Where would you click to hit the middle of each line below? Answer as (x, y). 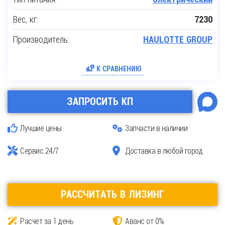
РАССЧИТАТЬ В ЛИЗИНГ (113, 194)
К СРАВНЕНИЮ (119, 69)
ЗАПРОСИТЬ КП (100, 101)
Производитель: (41, 39)
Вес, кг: (25, 19)
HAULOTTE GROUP (178, 39)
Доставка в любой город (164, 150)
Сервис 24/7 (39, 150)
